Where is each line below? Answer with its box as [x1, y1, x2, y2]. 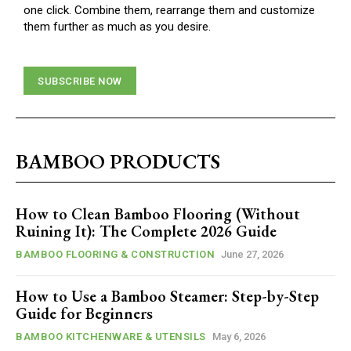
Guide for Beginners [16, 303, 153, 324]
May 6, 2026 [212, 331, 266, 343]
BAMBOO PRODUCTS [16, 148, 220, 175]
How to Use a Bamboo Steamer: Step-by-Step [16, 286, 319, 307]
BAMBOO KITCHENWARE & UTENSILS [16, 331, 206, 343]
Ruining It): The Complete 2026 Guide [16, 221, 277, 242]
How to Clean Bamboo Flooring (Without [16, 204, 300, 225]
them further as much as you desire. [24, 20, 211, 34]
